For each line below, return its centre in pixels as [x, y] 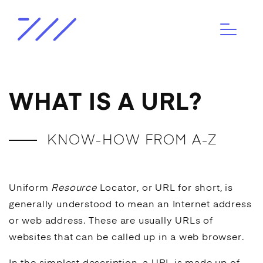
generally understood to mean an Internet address [130, 205]
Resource [74, 188]
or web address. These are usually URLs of [111, 221]
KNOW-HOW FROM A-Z [132, 141]
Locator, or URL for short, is [165, 188]
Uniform [30, 188]
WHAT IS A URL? [105, 103]
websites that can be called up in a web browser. [127, 238]
